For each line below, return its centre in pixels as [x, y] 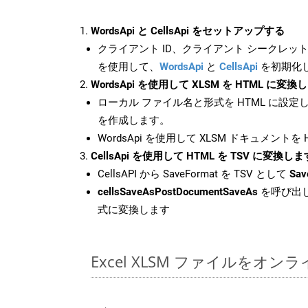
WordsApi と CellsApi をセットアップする [188, 31]
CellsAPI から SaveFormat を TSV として [194, 174]
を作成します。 [134, 120]
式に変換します [134, 209]
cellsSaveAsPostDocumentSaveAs [178, 191]
